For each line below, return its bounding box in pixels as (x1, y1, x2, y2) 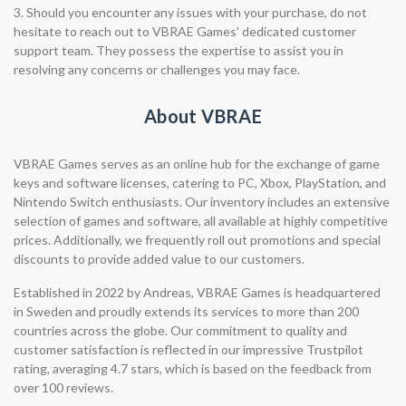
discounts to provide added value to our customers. (14, 251, 304, 266)
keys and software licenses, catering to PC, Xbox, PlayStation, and (14, 175, 386, 190)
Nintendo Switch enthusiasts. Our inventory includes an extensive (14, 194, 390, 209)
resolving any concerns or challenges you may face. (14, 62, 300, 77)
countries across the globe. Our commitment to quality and (14, 323, 347, 338)
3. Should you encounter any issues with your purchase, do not (14, 5, 367, 20)
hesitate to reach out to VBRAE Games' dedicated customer (14, 24, 356, 39)
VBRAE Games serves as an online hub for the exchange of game (14, 156, 380, 171)
